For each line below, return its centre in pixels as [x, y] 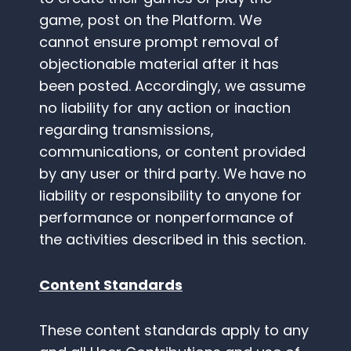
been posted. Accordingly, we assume [172, 86]
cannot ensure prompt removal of [159, 42]
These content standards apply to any [174, 331]
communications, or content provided [172, 152]
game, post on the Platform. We [150, 20]
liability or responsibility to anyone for [170, 196]
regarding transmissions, [127, 130]
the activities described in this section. [172, 240]
